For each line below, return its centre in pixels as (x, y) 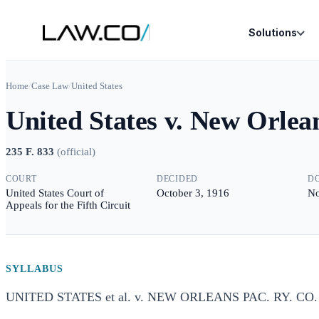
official (76, 152)
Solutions (272, 32)
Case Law (50, 86)
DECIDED (178, 179)
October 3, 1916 (193, 193)
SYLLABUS (35, 269)
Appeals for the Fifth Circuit (68, 205)
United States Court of (55, 193)
